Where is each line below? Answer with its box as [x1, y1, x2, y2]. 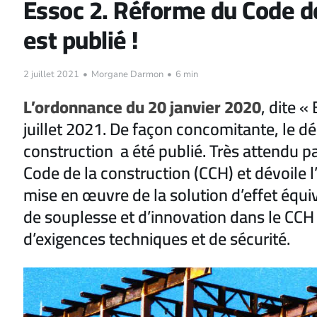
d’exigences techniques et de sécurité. [23, 223, 290, 255]
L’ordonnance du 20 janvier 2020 [23, 91, 261, 124]
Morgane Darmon [91, 68, 163, 81]
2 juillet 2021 [23, 68, 79, 81]
